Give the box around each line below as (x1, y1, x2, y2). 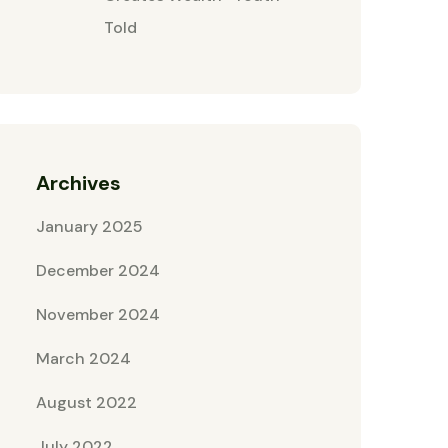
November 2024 (36, 304, 160, 325)
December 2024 (36, 260, 160, 281)
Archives (36, 170, 121, 196)
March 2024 (36, 348, 131, 369)
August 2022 (36, 392, 137, 413)
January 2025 (36, 216, 143, 237)
